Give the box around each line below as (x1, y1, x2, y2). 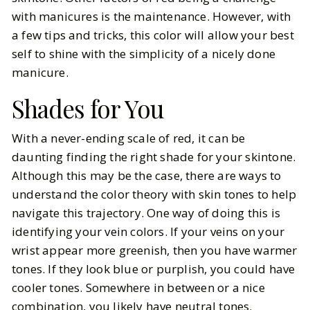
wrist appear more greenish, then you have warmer (12, 242, 298, 258)
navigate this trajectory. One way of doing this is (12, 205, 281, 221)
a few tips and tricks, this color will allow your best (12, 27, 294, 43)
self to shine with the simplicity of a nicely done (12, 46, 276, 62)
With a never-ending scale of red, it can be (12, 130, 246, 146)
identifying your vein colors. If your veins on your (12, 224, 285, 239)
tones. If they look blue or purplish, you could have (12, 261, 295, 277)
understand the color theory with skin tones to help (12, 186, 297, 202)
